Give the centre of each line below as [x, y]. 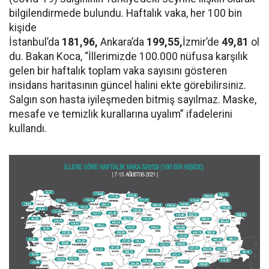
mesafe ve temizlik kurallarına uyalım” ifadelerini [121, 114]
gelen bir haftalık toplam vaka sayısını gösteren [118, 71]
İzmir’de [201, 42]
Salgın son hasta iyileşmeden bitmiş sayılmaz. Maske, [133, 100]
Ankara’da [122, 42]
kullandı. [28, 128]
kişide [23, 28]
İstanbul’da [35, 42]
